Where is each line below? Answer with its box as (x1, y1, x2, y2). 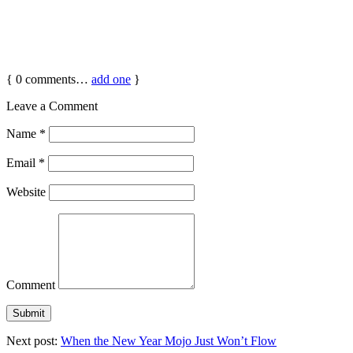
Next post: (6, 333, 61, 347)
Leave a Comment (6, 98, 98, 113)
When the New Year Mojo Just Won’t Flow (61, 333, 277, 347)
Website (6, 184, 46, 199)
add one (91, 72, 131, 86)
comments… (22, 72, 91, 86)
